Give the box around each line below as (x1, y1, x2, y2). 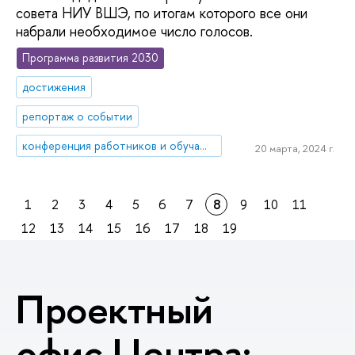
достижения (22, 79, 86, 95)
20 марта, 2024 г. (254, 140, 334, 155)
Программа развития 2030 (22, 50, 159, 66)
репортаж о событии (22, 109, 133, 124)
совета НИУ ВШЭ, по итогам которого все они (16, 2, 307, 23)
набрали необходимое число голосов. (16, 21, 253, 41)
